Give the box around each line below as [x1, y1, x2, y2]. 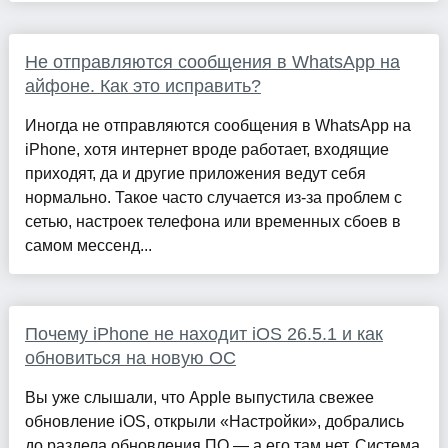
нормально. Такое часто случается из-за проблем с [24, 189, 402, 207]
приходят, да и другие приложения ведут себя [24, 165, 366, 183]
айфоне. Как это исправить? [24, 76, 261, 97]
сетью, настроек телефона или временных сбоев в [24, 213, 401, 231]
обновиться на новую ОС [24, 348, 236, 369]
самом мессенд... [24, 237, 152, 255]
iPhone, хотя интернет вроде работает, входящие [24, 141, 389, 159]
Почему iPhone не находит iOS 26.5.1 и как [24, 324, 383, 345]
